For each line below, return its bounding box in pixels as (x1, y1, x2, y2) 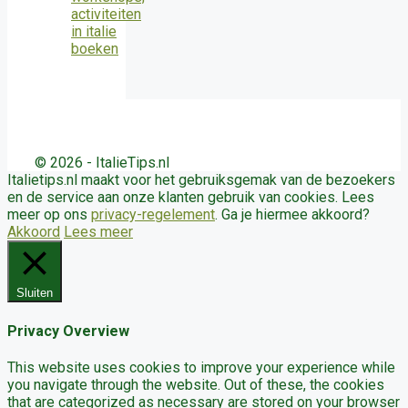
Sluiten (16, 286, 53, 301)
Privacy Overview (7, 321, 129, 340)
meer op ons (7, 206, 91, 224)
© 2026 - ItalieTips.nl (35, 154, 169, 172)
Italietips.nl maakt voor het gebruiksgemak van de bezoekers (7, 171, 395, 189)
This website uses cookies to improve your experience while (7, 358, 395, 376)
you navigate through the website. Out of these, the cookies (7, 375, 384, 393)
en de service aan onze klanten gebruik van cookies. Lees (7, 189, 374, 207)
